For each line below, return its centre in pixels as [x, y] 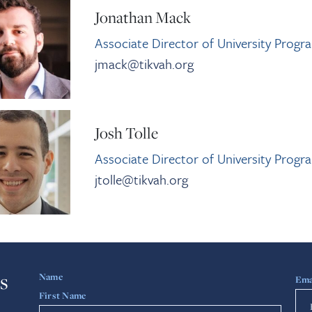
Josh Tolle [127, 133]
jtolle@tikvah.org [142, 179]
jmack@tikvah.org [145, 63]
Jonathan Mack [143, 17]
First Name [63, 295]
